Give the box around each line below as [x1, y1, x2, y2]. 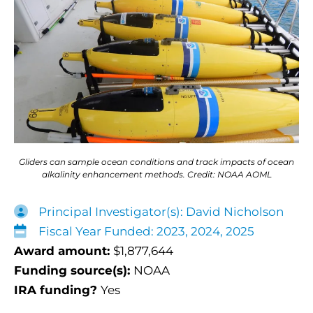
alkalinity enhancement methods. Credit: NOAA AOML [41, 169, 272, 180]
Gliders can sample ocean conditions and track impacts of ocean [19, 156, 294, 168]
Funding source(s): [14, 263, 133, 278]
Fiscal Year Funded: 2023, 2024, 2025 [38, 224, 254, 239]
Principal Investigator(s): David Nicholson [38, 205, 284, 219]
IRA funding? [14, 283, 101, 298]
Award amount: [14, 244, 113, 259]
